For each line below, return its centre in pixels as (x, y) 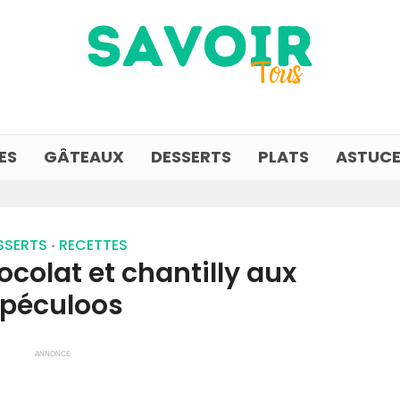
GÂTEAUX (84, 157)
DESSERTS (191, 157)
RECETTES (93, 245)
